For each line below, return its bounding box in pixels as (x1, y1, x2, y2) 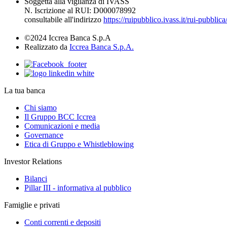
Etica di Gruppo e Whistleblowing (24, 140, 134, 149)
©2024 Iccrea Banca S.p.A (24, 33, 111, 43)
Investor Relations (4, 157, 62, 166)
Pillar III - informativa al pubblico (24, 183, 131, 193)
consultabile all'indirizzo (24, 15, 103, 24)
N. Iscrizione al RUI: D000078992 (24, 6, 136, 15)
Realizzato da (24, 43, 69, 52)
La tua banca (4, 86, 45, 95)
